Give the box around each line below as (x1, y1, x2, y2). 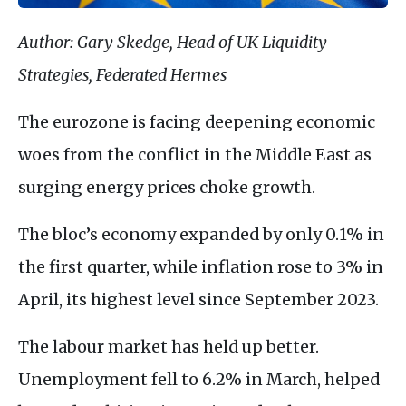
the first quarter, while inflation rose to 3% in (18, 256, 383, 277)
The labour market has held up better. (18, 335, 319, 357)
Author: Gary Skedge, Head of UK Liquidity (18, 31, 327, 53)
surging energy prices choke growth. (18, 176, 315, 198)
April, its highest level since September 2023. (18, 288, 379, 310)
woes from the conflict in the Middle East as (18, 143, 372, 165)
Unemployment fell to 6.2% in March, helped (18, 368, 380, 390)
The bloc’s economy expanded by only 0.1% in (18, 223, 384, 245)
